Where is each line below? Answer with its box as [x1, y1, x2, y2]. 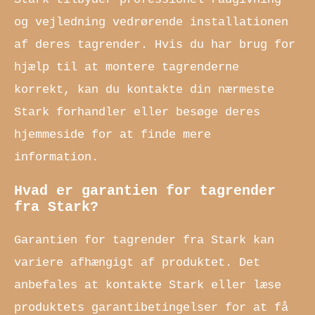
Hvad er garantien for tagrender [14, 182, 276, 199]
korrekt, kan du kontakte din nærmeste [14, 82, 274, 96]
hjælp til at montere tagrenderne [14, 60, 239, 74]
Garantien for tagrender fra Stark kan [14, 233, 274, 247]
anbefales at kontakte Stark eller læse [14, 278, 281, 292]
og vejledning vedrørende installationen [14, 15, 288, 29]
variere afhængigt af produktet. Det [14, 255, 260, 269]
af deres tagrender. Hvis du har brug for [14, 37, 295, 51]
